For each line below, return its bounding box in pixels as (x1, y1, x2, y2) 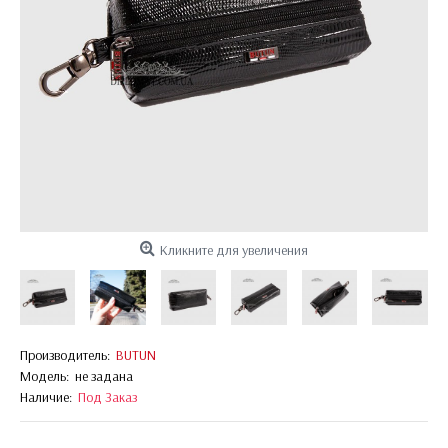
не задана (75, 367, 133, 386)
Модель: (20, 367, 69, 386)
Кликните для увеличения (160, 241, 308, 259)
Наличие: (20, 388, 72, 407)
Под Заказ (78, 388, 137, 407)
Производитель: (20, 346, 110, 365)
